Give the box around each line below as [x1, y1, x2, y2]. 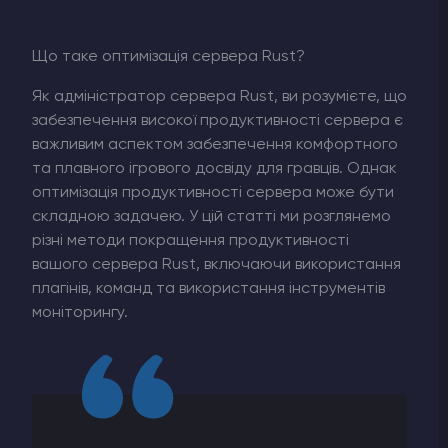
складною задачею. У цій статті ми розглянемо [32, 208, 391, 225]
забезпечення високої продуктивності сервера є [32, 112, 403, 129]
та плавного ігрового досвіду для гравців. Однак [32, 160, 397, 177]
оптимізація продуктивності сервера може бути [32, 184, 394, 201]
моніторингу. [32, 304, 128, 321]
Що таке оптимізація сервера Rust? [32, 48, 305, 65]
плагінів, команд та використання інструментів [32, 280, 385, 297]
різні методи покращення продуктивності [32, 232, 349, 249]
